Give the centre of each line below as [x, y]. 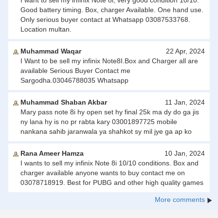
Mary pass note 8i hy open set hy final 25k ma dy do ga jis [110, 112]
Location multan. [46, 29]
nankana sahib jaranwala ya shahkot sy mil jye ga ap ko [106, 132]
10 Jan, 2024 [185, 154]
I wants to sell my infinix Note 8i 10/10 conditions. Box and [109, 163]
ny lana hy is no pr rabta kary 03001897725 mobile [99, 122]
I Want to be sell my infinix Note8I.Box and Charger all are [109, 61]
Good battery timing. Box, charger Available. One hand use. [112, 10]
